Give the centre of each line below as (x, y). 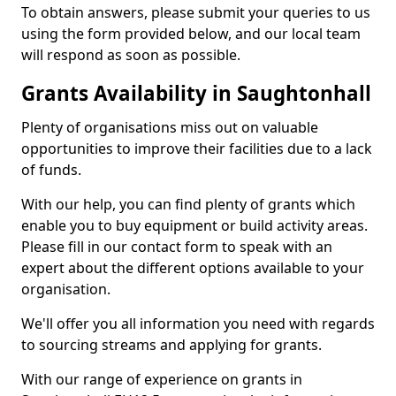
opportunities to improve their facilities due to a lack (197, 148)
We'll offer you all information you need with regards (198, 324)
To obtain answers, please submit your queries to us (196, 12)
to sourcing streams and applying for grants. (171, 345)
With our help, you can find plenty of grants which (188, 204)
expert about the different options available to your (193, 268)
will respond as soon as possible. (131, 55)
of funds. (51, 170)
